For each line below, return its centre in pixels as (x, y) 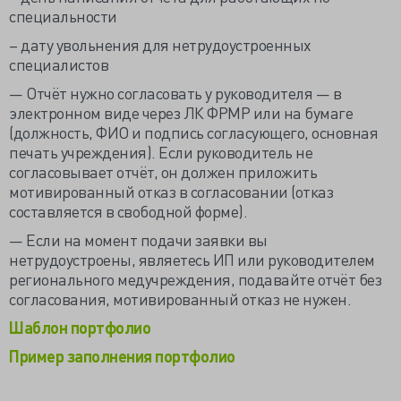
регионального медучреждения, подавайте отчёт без (195, 279)
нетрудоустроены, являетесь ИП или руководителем (192, 259)
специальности (63, 16)
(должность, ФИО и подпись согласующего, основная (193, 132)
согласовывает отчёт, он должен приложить (163, 171)
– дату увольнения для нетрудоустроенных (160, 44)
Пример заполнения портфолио (122, 356)
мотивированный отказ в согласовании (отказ (171, 191)
